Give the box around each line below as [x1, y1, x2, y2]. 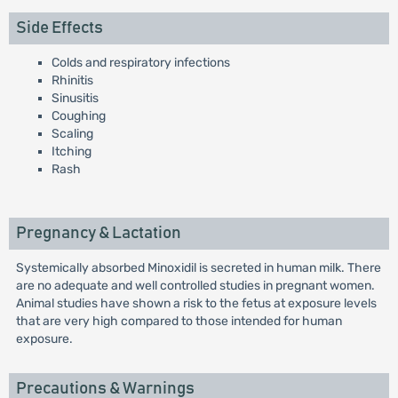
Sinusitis [51, 91, 99, 106]
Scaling [51, 126, 93, 141]
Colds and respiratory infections [51, 55, 230, 70]
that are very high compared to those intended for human [15, 314, 342, 329]
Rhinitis [51, 73, 93, 88]
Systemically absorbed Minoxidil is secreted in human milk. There [15, 260, 381, 275]
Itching [51, 144, 92, 159]
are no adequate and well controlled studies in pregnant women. [15, 278, 375, 293]
